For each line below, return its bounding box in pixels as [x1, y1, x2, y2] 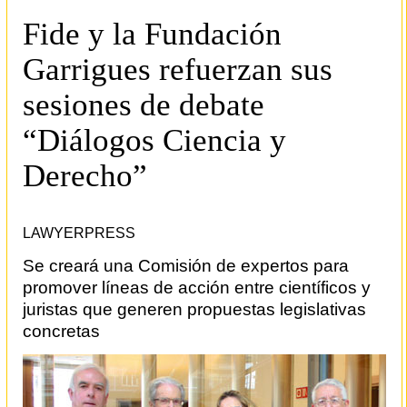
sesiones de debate [23, 87, 264, 122]
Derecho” [23, 158, 147, 193]
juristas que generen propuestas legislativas [23, 299, 366, 319]
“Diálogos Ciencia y [23, 123, 286, 157]
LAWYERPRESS [23, 225, 135, 241]
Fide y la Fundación [23, 16, 282, 51]
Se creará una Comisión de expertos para [23, 255, 349, 275]
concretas [23, 321, 100, 341]
